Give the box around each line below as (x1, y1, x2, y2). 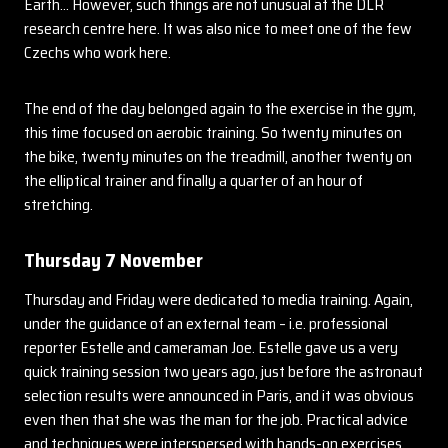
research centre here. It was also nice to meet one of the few (24, 16, 412, 41)
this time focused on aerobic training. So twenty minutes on (24, 120, 402, 145)
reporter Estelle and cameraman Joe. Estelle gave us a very (24, 335, 398, 360)
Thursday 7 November (24, 245, 203, 275)
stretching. (24, 192, 93, 217)
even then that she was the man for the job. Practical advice (24, 407, 408, 432)
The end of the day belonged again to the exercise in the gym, (24, 96, 416, 121)
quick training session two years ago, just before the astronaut (24, 359, 423, 384)
